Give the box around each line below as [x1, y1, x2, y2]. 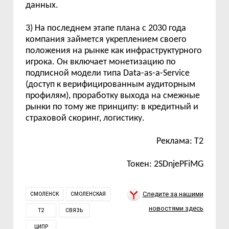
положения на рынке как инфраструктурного [26, 46, 202, 56]
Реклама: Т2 [156, 136, 203, 147]
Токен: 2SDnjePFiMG [126, 159, 203, 170]
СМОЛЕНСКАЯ [71, 191, 106, 197]
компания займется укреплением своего [26, 35, 187, 45]
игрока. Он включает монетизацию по [26, 57, 176, 67]
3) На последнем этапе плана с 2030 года [26, 24, 187, 34]
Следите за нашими [142, 190, 203, 198]
